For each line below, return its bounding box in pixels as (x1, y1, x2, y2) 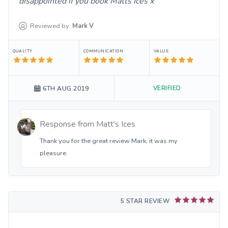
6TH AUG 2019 (43, 84, 89, 93)
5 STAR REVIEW (120, 196, 169, 205)
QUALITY (13, 48, 33, 54)
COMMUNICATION (83, 48, 124, 54)
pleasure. (40, 148, 68, 158)
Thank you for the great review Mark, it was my (40, 136, 178, 146)
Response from (40, 118, 96, 130)
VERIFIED (153, 83, 181, 92)
